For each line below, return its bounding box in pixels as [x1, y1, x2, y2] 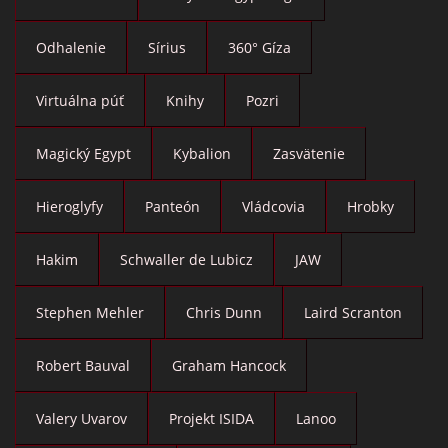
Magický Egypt [36, 143, 131, 163]
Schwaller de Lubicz [120, 249, 253, 269]
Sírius [148, 37, 186, 57]
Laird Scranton [304, 302, 402, 322]
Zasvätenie [273, 143, 345, 163]
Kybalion [173, 143, 231, 163]
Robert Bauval [36, 355, 130, 375]
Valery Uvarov [36, 408, 127, 428]
